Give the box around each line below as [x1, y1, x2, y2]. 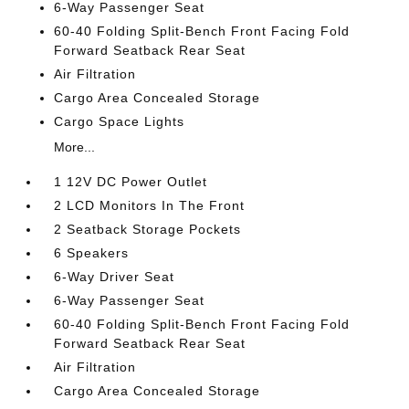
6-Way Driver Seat [54, 268, 175, 284]
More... [54, 139, 96, 154]
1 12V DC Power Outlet [54, 173, 208, 189]
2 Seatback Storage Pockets [54, 221, 242, 236]
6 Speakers [54, 245, 130, 260]
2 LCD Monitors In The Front [54, 197, 246, 213]
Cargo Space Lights [54, 113, 185, 129]
